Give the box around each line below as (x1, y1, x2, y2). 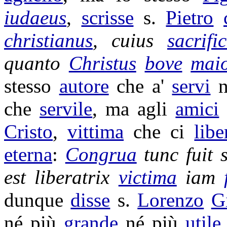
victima (118, 166, 177, 188)
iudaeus (4, 7, 66, 28)
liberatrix (34, 166, 110, 188)
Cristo (4, 121, 53, 142)
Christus (68, 52, 136, 74)
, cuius (93, 29, 167, 51)
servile (40, 98, 93, 120)
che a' (108, 75, 172, 97)
